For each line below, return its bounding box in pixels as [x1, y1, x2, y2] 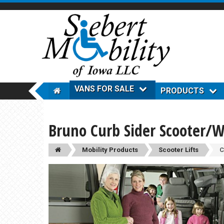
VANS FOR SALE [74, 84, 134, 93]
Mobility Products [81, 145, 138, 153]
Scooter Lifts [158, 145, 199, 153]
